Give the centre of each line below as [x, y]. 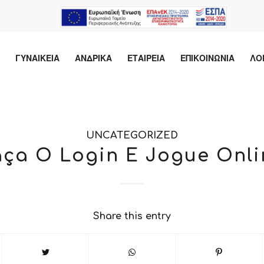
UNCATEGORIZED [132, 135]
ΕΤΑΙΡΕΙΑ [146, 58]
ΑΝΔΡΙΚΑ [93, 58]
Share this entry [132, 216]
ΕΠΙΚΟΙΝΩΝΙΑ [207, 58]
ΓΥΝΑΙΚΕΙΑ [37, 58]
